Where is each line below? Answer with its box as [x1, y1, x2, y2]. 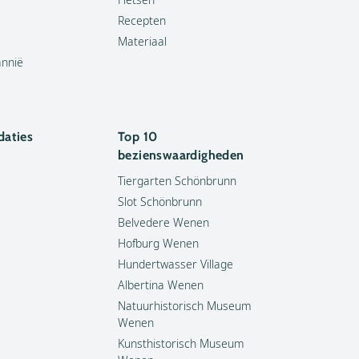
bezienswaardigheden [118, 147, 244, 163]
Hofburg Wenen [118, 236, 199, 251]
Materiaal [118, 34, 167, 49]
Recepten [118, 13, 166, 28]
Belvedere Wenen [118, 215, 209, 230]
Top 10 [118, 129, 158, 144]
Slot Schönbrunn [118, 194, 202, 209]
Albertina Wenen [118, 277, 204, 292]
